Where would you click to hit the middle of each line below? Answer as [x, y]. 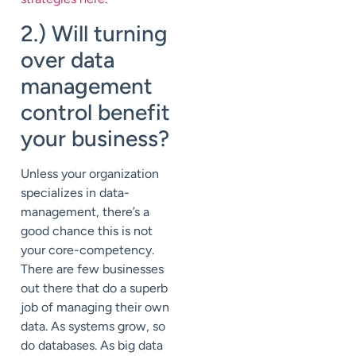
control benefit [95, 112]
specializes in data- [75, 192]
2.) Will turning [94, 33]
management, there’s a [85, 211]
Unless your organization [90, 173]
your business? [95, 138]
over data [68, 59]
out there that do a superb [94, 288]
